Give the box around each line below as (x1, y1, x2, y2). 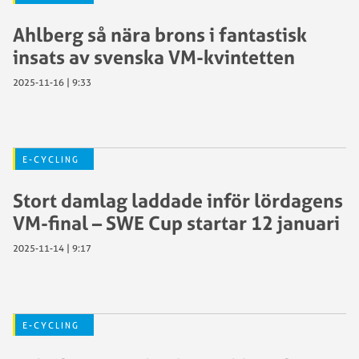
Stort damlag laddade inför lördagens (13, 188, 343, 212)
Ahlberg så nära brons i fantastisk (13, 22, 307, 46)
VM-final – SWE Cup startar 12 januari (13, 211, 340, 235)
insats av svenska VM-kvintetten (13, 45, 295, 69)
